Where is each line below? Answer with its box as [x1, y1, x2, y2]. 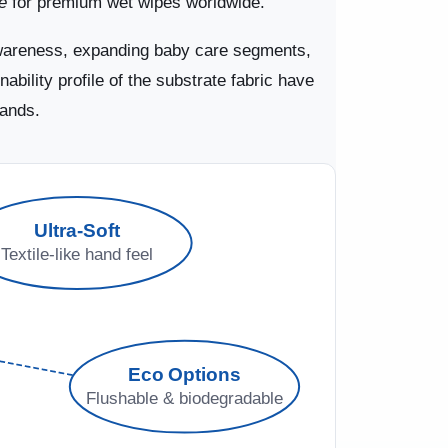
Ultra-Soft [34, 220, 122, 242]
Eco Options [127, 363, 242, 385]
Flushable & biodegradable [86, 387, 284, 408]
